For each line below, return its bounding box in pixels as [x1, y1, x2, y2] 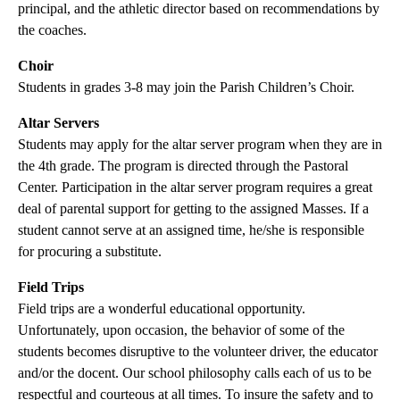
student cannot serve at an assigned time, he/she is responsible [18, 222, 364, 237]
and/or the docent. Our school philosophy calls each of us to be [18, 365, 371, 380]
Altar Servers [18, 115, 99, 130]
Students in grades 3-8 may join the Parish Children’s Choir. [18, 79, 354, 95]
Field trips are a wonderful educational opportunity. [18, 301, 305, 316]
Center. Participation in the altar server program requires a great [18, 179, 372, 195]
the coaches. [18, 22, 87, 37]
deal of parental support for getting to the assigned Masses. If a [18, 201, 369, 216]
